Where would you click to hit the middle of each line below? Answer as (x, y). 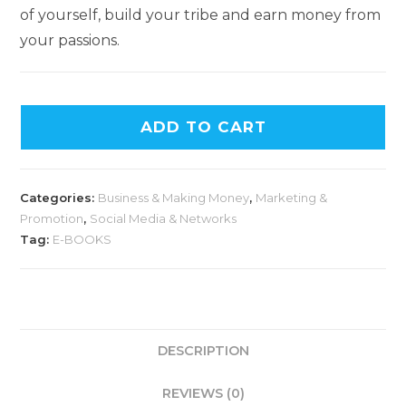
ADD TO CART (203, 127)
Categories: (59, 198)
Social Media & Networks (164, 218)
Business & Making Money (174, 198)
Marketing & (292, 198)
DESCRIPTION (203, 351)
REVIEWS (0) (203, 393)
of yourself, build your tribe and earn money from (201, 15)
